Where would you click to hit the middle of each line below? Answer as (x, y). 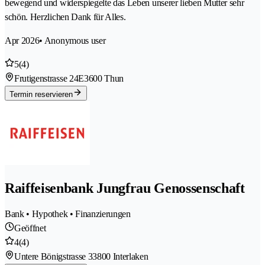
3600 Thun (104, 78)
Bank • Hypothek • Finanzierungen (68, 214)
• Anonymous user (72, 40)
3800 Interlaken (120, 256)
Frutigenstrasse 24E (49, 78)
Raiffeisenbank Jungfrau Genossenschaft (125, 188)
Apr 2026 (22, 40)
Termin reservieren (41, 94)
